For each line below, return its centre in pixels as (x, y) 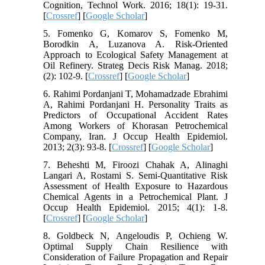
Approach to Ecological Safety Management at (135, 54)
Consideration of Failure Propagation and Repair (135, 257)
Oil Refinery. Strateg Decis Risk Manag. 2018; (135, 65)
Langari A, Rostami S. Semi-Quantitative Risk (135, 175)
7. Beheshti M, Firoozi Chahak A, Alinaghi (135, 164)
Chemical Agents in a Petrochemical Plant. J (135, 196)
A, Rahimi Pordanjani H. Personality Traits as (135, 104)
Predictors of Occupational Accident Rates (135, 115)
